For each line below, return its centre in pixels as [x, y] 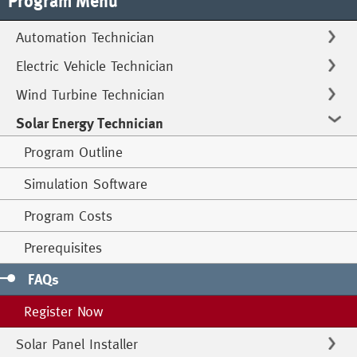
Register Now [64, 311]
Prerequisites [63, 247]
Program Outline [73, 152]
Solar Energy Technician [90, 123]
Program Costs [68, 216]
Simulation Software [86, 184]
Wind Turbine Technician [90, 94]
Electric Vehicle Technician [95, 66]
